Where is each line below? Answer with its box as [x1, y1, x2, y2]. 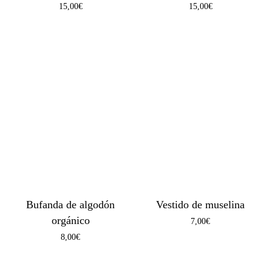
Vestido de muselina [156, 198, 245, 211]
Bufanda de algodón [26, 198, 115, 211]
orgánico [51, 214, 90, 226]
